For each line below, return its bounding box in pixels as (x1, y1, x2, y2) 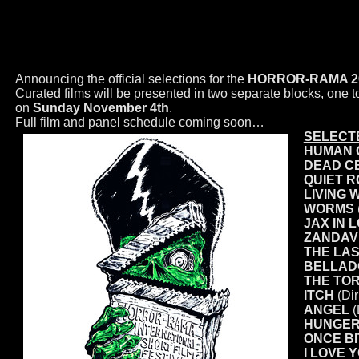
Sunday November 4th (32, 101, 169, 115)
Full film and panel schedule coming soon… (14, 115, 264, 129)
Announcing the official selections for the (14, 72, 248, 86)
